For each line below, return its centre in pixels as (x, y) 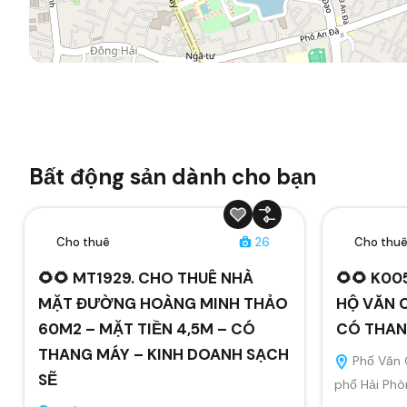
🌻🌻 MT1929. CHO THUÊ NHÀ (146, 278)
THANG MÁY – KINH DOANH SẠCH (164, 354)
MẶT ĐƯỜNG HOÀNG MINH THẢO (163, 303)
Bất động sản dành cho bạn (173, 176)
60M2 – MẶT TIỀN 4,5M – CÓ (147, 328)
